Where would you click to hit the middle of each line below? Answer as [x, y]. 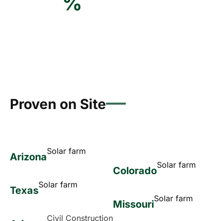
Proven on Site [58, 104]
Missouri [133, 204]
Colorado [135, 170]
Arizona [28, 157]
